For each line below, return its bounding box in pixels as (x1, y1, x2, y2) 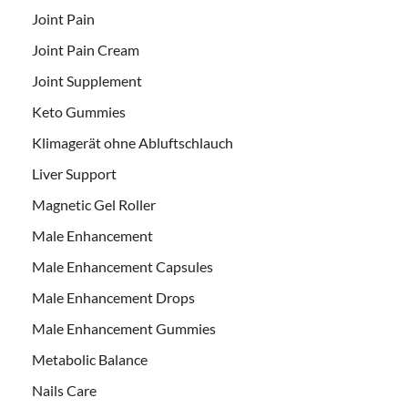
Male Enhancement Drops (32, 288, 195, 306)
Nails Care (32, 381, 97, 399)
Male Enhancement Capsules (32, 257, 213, 275)
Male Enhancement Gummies (32, 319, 216, 337)
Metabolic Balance (32, 350, 148, 368)
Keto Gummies (32, 102, 126, 120)
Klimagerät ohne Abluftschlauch (32, 133, 233, 151)
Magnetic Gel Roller (32, 195, 156, 213)
